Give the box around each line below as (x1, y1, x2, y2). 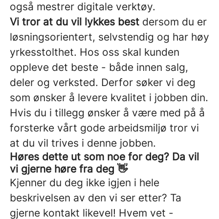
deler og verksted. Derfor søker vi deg (10, 76, 196, 88)
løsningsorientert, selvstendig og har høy (10, 31, 209, 43)
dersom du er (139, 16, 207, 28)
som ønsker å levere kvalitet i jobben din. (10, 91, 208, 104)
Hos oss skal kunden (80, 46, 179, 58)
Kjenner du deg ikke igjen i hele (10, 176, 159, 189)
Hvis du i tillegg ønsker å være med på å (10, 107, 205, 119)
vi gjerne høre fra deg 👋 (10, 163, 128, 175)
